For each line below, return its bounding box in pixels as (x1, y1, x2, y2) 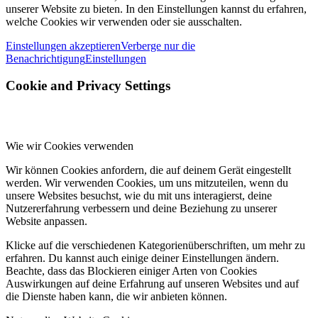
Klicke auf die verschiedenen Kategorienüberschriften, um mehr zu (6, 238, 305, 251)
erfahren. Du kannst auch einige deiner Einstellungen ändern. (6, 251, 279, 264)
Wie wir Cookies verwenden (6, 139, 133, 152)
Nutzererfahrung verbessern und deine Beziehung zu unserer (6, 202, 277, 214)
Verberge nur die (121, 39, 195, 52)
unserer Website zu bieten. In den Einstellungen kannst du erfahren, (6, 2, 307, 15)
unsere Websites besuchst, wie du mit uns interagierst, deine (6, 189, 272, 202)
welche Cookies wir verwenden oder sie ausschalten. (6, 15, 242, 28)
